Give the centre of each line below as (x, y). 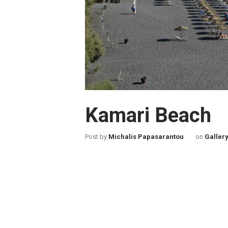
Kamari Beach (148, 116)
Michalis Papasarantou (146, 137)
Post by (96, 137)
